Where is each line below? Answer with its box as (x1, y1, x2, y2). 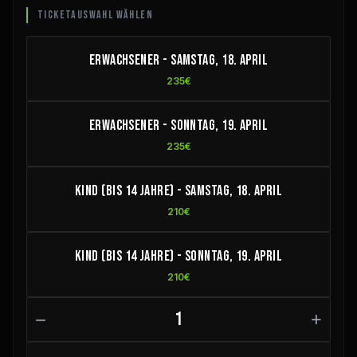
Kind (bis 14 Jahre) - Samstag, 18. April (75, 182, 282, 199)
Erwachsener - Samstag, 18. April (88, 51, 269, 69)
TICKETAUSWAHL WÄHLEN (37, 7, 153, 22)
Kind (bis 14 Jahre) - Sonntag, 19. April (75, 247, 282, 265)
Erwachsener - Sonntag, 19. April (88, 116, 269, 134)
